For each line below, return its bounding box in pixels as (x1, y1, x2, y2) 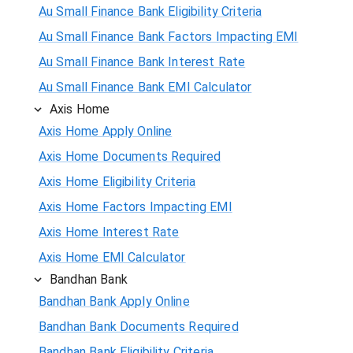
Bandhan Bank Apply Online (39, 293, 190, 309)
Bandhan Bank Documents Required (39, 318, 239, 334)
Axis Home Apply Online (39, 123, 173, 139)
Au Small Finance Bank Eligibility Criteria (39, 3, 262, 19)
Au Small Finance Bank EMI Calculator (39, 79, 252, 95)
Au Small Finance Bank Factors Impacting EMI (39, 28, 299, 44)
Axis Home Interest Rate (39, 224, 180, 240)
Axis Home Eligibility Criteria (39, 173, 196, 189)
